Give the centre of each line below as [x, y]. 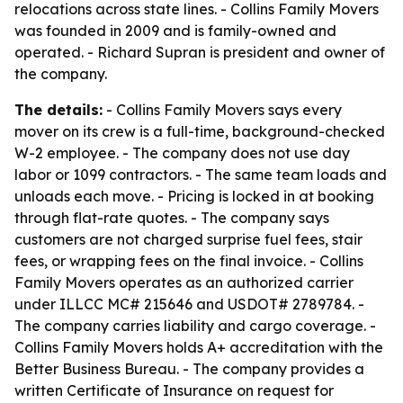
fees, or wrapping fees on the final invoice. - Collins [189, 261]
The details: [58, 110]
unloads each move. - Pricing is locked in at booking [194, 196]
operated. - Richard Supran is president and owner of [200, 52]
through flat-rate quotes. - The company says [172, 218]
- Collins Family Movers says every [222, 110]
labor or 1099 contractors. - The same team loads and [201, 175]
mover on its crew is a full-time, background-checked [200, 131]
